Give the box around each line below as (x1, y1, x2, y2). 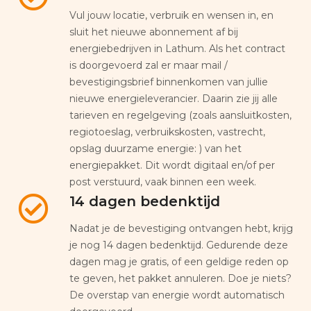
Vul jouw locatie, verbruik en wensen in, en (69, 8, 274, 22)
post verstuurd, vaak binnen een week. (69, 175, 256, 188)
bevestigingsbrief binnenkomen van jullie (69, 75, 268, 88)
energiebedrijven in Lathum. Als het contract (69, 42, 285, 55)
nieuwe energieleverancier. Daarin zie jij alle (69, 92, 278, 105)
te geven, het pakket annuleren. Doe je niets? (69, 271, 292, 285)
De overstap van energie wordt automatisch (69, 288, 285, 301)
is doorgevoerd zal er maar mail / (69, 58, 228, 72)
